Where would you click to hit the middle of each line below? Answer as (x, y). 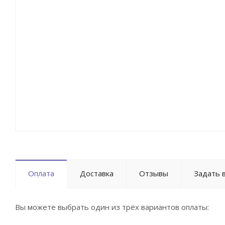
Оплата (41, 173)
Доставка (97, 173)
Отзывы (154, 173)
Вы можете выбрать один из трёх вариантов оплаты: (112, 207)
